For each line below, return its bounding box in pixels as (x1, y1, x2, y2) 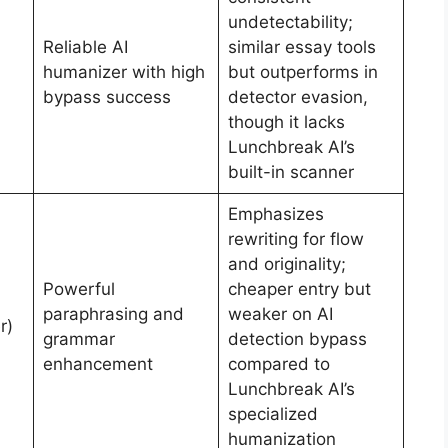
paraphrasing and (42, 304, 184, 325)
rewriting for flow (227, 229, 364, 250)
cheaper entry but (227, 279, 371, 300)
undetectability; (227, 12, 353, 33)
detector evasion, (227, 87, 368, 108)
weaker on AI (227, 304, 333, 325)
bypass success (42, 87, 171, 108)
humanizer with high (42, 62, 205, 83)
